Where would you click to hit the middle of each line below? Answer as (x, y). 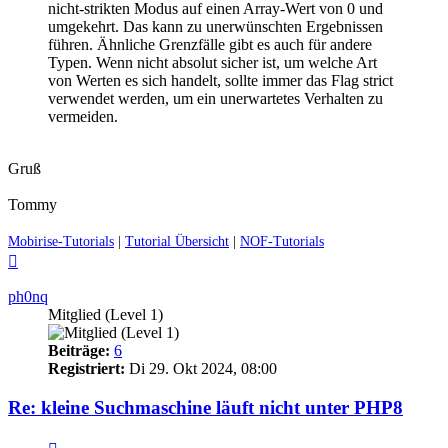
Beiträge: (79, 351)
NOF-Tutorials (282, 242)
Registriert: (86, 369)
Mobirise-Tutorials (61, 242)
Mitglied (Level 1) (105, 315)
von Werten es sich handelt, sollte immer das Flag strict (220, 81)
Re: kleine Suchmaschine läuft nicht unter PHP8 (205, 408)
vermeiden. (83, 117)
